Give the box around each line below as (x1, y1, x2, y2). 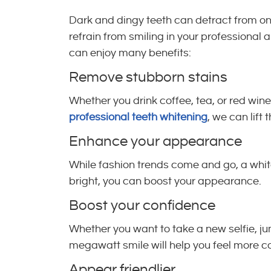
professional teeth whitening (69, 111, 207, 123)
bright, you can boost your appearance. (69, 175, 261, 187)
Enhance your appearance (69, 134, 242, 149)
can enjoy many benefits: (69, 47, 191, 59)
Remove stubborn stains (69, 70, 227, 85)
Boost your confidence (69, 198, 215, 214)
